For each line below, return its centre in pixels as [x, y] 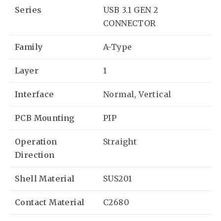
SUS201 [118, 178]
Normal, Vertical [137, 94]
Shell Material [45, 178]
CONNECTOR [129, 23]
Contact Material [50, 202]
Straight [120, 141]
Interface [35, 94]
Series [28, 10]
